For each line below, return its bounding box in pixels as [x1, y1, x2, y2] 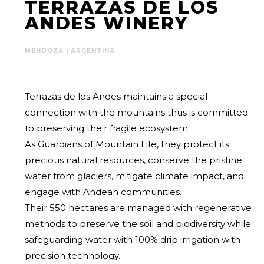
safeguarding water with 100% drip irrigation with [25, 233, 240, 245]
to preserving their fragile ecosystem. [25, 122, 190, 134]
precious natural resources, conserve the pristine [25, 154, 242, 166]
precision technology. [25, 249, 120, 261]
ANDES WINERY [25, 12, 188, 34]
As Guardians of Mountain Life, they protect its [25, 138, 229, 150]
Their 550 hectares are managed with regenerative [25, 202, 252, 213]
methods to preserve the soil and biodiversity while [25, 217, 251, 229]
